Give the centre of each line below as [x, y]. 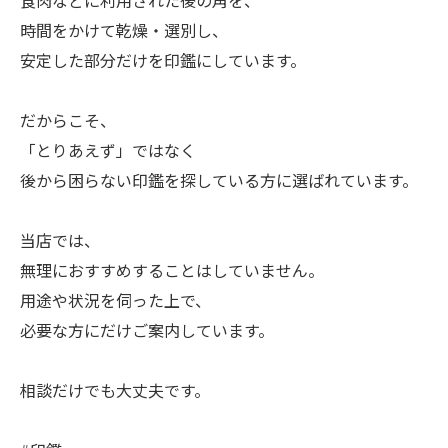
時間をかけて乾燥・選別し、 [124, 30]
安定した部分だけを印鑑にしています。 [163, 60]
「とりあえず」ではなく [108, 150]
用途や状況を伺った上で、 [115, 300]
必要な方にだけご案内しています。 [147, 330]
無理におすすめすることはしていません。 [172, 270]
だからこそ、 [68, 120]
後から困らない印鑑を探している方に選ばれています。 [219, 180]
